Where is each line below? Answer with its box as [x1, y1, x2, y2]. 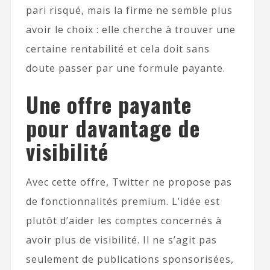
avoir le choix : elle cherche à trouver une [25, 23, 236, 37]
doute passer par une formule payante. [25, 61, 225, 75]
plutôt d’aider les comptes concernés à [25, 214, 222, 228]
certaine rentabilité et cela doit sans [25, 42, 210, 56]
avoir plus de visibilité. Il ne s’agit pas [25, 233, 217, 247]
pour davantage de [25, 111, 200, 144]
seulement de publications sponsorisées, [25, 253, 234, 266]
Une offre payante [25, 88, 192, 121]
